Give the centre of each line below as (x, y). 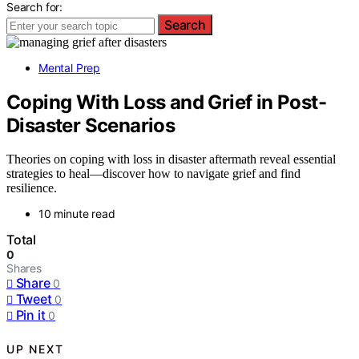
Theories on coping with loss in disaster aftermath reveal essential (171, 159)
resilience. (32, 188)
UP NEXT (35, 349)
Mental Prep (70, 67)
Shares (24, 268)
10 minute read (77, 214)
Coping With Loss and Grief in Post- (166, 102)
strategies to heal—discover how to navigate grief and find (153, 174)
